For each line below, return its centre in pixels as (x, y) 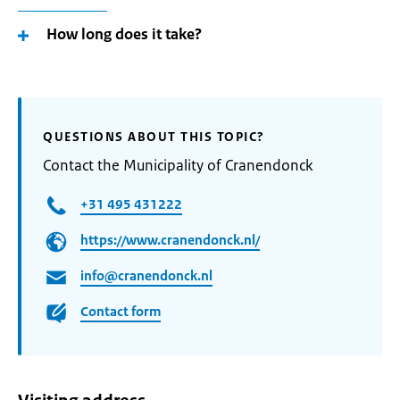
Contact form (121, 312)
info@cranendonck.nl (146, 276)
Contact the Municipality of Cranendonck (178, 165)
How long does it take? (124, 34)
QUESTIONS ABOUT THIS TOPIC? (154, 137)
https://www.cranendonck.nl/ (170, 240)
